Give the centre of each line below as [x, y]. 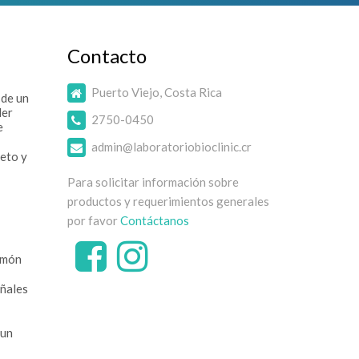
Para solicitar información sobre [153, 182]
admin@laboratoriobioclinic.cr [171, 147]
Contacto [107, 56]
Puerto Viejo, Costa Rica [156, 92]
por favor [93, 220]
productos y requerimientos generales [168, 201]
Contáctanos [154, 220]
